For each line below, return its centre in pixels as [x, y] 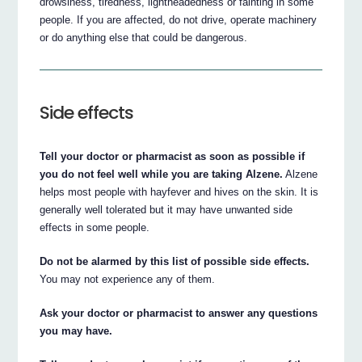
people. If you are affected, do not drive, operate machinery [179, 19]
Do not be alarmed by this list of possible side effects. [175, 262]
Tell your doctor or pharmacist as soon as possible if [173, 157]
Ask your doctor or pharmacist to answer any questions [179, 314]
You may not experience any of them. [128, 280]
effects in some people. [95, 228]
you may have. [76, 331]
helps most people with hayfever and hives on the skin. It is [179, 192]
